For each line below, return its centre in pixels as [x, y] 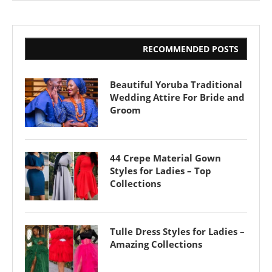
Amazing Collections [156, 244]
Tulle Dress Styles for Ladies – [177, 231]
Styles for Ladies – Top [161, 171]
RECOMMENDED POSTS [191, 49]
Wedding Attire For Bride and [177, 97]
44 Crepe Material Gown [165, 158]
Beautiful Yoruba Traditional [176, 84]
